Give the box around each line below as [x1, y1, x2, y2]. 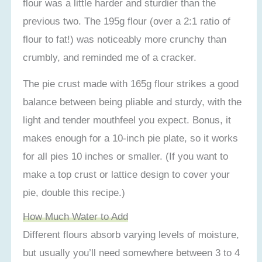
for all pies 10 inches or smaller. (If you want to [23, 150, 229, 162]
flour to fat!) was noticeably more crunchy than [23, 33, 227, 45]
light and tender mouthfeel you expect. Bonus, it [23, 113, 232, 126]
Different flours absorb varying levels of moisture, [23, 228, 240, 240]
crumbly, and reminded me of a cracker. [23, 51, 197, 63]
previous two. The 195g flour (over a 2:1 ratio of [23, 15, 231, 27]
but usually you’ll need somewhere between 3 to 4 [23, 246, 240, 258]
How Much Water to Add [23, 210, 129, 222]
